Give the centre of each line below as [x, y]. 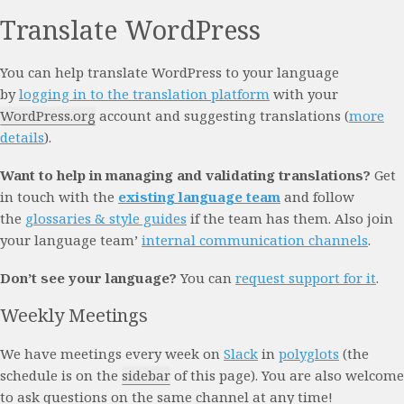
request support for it [306, 278]
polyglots [309, 354]
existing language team [199, 197]
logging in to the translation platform [144, 94]
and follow [317, 197]
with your [304, 94]
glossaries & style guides [106, 219]
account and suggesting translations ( [222, 116]
